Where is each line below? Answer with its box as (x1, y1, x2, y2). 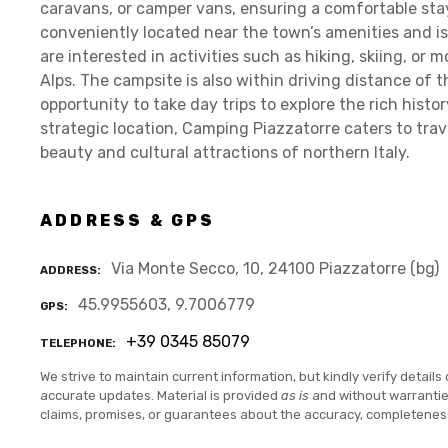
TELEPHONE (40, 337, 112, 351)
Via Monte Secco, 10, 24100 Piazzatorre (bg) (111, 258, 439, 278)
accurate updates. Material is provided (40, 387, 281, 403)
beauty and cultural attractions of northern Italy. (40, 142, 410, 162)
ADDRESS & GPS (40, 210, 216, 230)
